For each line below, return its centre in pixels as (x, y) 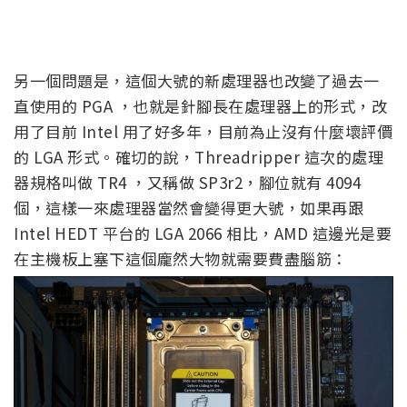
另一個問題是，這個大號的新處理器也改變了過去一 (197, 80)
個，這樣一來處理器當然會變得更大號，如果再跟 (189, 207)
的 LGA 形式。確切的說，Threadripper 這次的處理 (199, 156)
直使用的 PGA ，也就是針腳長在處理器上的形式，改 (200, 105)
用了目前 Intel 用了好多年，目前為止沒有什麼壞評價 (203, 131)
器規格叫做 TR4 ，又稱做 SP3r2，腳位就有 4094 (187, 182)
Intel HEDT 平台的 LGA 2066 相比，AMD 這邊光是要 (203, 233)
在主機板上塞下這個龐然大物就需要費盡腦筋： (181, 258)
